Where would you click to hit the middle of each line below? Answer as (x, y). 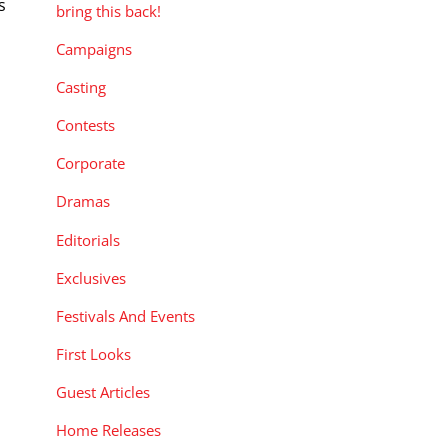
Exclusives (91, 277)
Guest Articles (103, 392)
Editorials (88, 239)
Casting (81, 87)
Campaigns (94, 48)
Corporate (90, 163)
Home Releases (108, 430)
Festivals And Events (125, 315)
